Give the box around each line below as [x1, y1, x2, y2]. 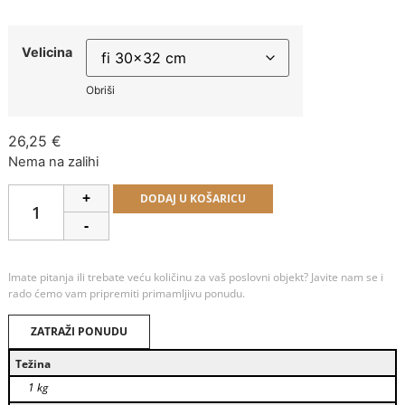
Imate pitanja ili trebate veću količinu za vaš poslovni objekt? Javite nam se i [7, 268, 383, 285]
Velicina [21, 44, 72, 61]
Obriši [85, 83, 115, 98]
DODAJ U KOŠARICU [139, 190, 246, 206]
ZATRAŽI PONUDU [30, 324, 127, 340]
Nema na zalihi [7, 153, 99, 170]
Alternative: [272, 187, 351, 206]
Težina [14, 356, 51, 372]
